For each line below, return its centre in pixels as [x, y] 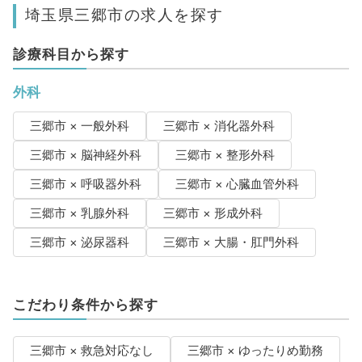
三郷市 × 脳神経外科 [85, 156]
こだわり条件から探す [85, 305]
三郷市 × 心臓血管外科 [237, 185]
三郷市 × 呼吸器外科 [85, 185]
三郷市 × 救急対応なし [91, 351]
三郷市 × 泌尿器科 [79, 243]
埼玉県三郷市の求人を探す [124, 15]
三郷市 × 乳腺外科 [79, 214]
